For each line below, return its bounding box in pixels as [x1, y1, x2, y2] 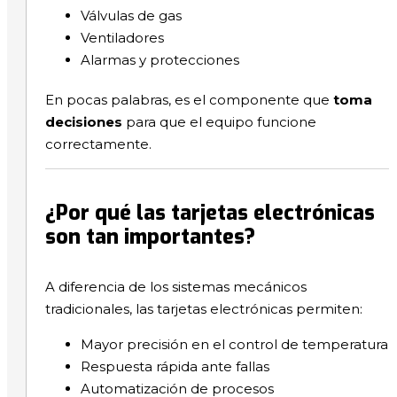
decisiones [44, 113, 122, 131]
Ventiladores [80, 29, 164, 47]
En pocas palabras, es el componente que [44, 91, 333, 109]
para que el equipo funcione [121, 113, 316, 131]
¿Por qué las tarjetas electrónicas [44, 199, 375, 228]
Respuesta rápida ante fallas [80, 357, 269, 375]
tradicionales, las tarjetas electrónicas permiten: [44, 300, 362, 317]
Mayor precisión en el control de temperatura [80, 335, 388, 353]
